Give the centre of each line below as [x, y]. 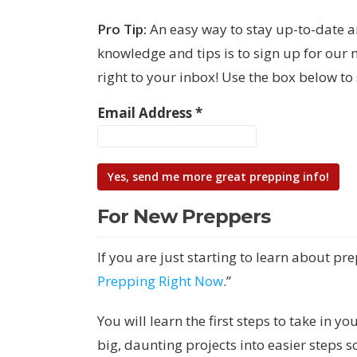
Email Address [146, 113]
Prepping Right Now [160, 281]
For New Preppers [184, 216]
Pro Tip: [122, 29]
